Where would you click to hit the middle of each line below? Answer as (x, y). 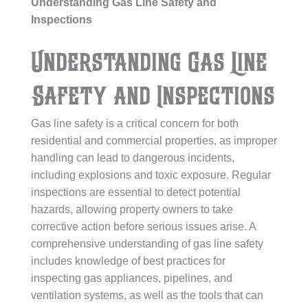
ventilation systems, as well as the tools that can (147, 295)
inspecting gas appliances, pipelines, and (132, 278)
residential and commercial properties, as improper (154, 141)
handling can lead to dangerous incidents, (133, 158)
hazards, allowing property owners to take (132, 209)
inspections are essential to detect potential (136, 192)
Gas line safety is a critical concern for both (135, 123)
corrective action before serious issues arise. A (143, 227)
